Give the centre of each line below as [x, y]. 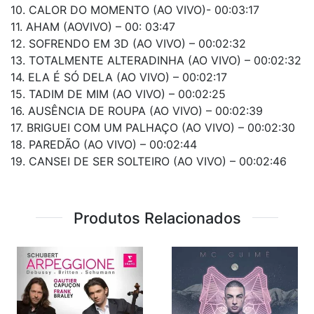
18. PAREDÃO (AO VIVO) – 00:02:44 [104, 144]
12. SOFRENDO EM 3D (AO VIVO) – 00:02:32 [128, 43]
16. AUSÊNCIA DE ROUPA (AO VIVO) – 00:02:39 [137, 110]
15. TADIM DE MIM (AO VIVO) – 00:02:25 [118, 94]
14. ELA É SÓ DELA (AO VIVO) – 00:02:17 [119, 77]
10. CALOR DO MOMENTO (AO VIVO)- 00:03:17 [135, 9]
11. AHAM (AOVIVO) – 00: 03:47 [93, 26]
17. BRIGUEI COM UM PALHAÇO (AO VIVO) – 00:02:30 [153, 127]
